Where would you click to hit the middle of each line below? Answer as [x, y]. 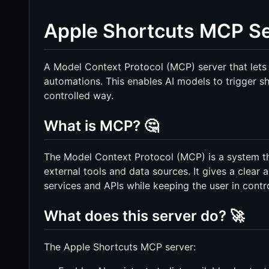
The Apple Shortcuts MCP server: [120, 246]
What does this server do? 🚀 [144, 216]
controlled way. [79, 95]
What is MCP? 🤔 [101, 125]
